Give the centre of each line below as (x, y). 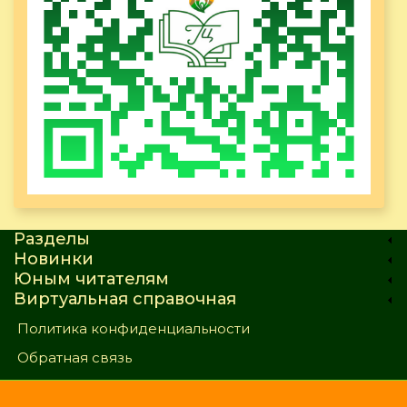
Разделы (52, 239)
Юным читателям (91, 279)
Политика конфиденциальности (134, 329)
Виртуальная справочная (125, 299)
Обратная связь (74, 358)
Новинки (54, 259)
